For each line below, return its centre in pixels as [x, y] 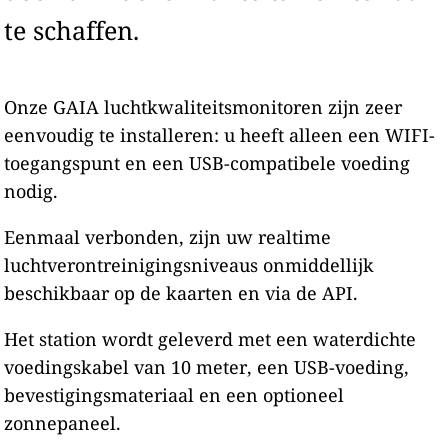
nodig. [31, 191]
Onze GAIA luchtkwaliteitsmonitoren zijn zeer [203, 107]
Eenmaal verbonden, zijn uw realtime [168, 237]
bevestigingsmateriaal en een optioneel [174, 395]
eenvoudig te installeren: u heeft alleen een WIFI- [220, 135]
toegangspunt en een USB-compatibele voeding [207, 163]
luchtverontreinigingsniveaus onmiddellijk [189, 265]
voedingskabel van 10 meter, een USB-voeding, [207, 367]
